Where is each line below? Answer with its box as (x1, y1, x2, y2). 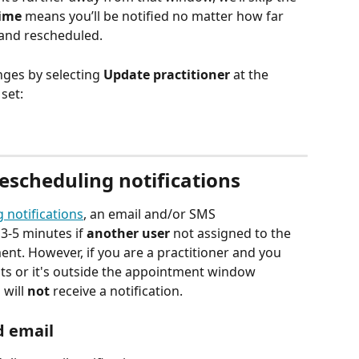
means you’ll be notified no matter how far (22, 7, 287, 26)
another (87, 224, 139, 243)
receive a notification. (50, 282, 186, 301)
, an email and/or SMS (83, 205, 219, 224)
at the (230, 65, 272, 83)
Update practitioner (103, 65, 230, 83)
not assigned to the (170, 224, 294, 243)
